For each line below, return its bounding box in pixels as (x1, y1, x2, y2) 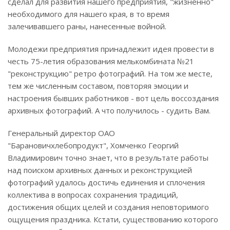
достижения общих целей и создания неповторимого (8, 202, 209, 213)
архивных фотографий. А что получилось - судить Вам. (8, 105, 210, 116)
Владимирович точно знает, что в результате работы (8, 152, 208, 163)
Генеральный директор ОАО (8, 128, 115, 139)
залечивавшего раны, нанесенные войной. (8, 21, 166, 32)
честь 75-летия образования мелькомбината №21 (8, 56, 194, 67)
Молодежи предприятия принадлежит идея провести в (8, 44, 214, 54)
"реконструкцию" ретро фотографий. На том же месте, (8, 68, 213, 79)
